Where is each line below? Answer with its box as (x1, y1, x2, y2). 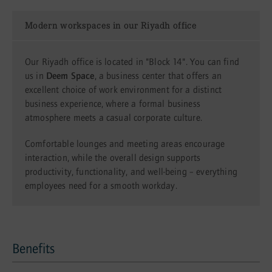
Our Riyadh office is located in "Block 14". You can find (25, 56, 239, 68)
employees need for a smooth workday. (25, 180, 177, 192)
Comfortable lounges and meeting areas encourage (25, 138, 225, 150)
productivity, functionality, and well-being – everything (25, 166, 237, 178)
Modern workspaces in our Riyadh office (25, 20, 197, 31)
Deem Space (46, 70, 95, 82)
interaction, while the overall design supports (25, 152, 201, 164)
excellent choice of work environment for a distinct (25, 84, 222, 96)
